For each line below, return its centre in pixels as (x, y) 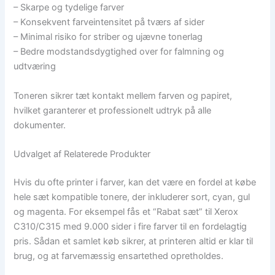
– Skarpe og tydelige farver (69, 8)
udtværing (35, 67)
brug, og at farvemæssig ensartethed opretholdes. (119, 256)
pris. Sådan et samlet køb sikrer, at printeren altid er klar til (134, 241)
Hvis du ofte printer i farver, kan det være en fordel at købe (135, 182)
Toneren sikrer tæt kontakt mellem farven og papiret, (123, 95)
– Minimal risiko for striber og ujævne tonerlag (108, 37)
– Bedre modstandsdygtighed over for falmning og (119, 52)
